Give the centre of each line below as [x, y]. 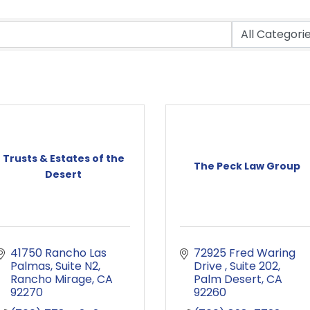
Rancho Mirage [51, 279]
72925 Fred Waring [245, 253]
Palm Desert [228, 279]
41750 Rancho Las [58, 253]
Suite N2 [77, 266]
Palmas [30, 266]
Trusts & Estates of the [63, 158]
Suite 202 [254, 266]
